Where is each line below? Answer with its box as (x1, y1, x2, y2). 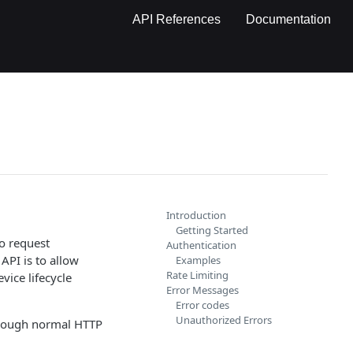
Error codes (176, 298, 229, 312)
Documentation (246, 13, 331, 26)
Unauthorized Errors (176, 313, 272, 327)
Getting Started (176, 223, 248, 237)
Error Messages (166, 283, 239, 297)
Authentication (166, 238, 236, 252)
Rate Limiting (166, 268, 229, 282)
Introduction (166, 208, 226, 222)
